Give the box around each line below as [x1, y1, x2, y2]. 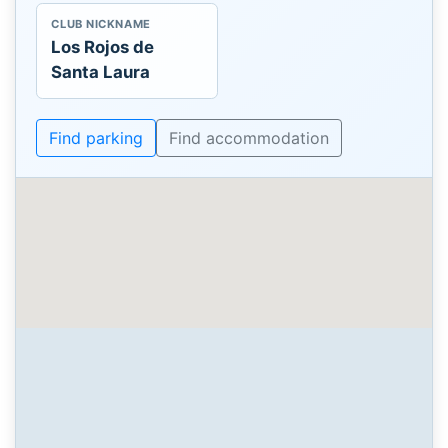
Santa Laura [51, 61, 151, 82]
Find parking [49, 127, 143, 148]
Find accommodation [169, 127, 329, 148]
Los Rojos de [51, 36, 155, 57]
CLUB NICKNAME [51, 17, 151, 32]
